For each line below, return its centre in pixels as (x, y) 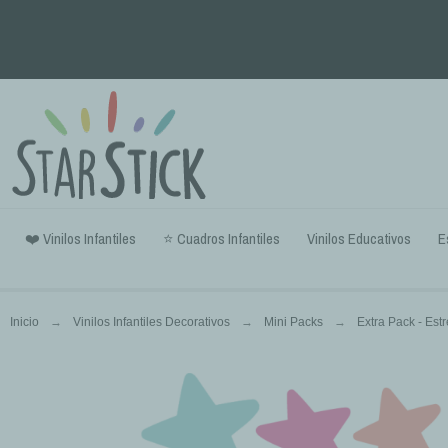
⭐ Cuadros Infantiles (221, 238)
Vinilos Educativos (359, 238)
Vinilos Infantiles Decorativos (151, 322)
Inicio (24, 322)
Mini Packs (293, 322)
